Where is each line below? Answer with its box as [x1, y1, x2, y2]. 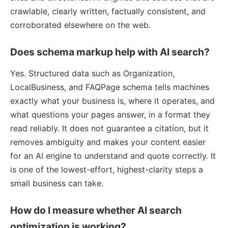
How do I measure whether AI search [10, 204, 182, 217]
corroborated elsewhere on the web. [10, 20, 151, 31]
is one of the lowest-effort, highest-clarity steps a [10, 164, 203, 175]
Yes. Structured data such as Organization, [10, 68, 175, 79]
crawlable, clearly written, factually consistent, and [10, 6, 206, 17]
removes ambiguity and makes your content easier [10, 137, 206, 148]
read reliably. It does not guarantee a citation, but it [10, 123, 209, 134]
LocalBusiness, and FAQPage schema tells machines [10, 82, 209, 93]
